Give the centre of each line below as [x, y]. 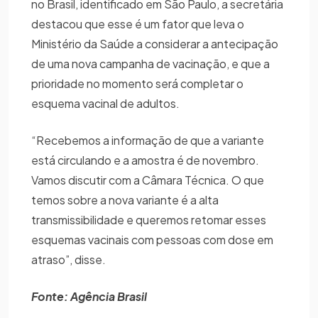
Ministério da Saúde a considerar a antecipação [155, 44]
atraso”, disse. [68, 260]
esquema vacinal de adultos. [105, 104]
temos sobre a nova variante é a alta [125, 200]
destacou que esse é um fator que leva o [138, 24]
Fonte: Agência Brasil [89, 297]
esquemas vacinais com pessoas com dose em [152, 240]
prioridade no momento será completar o [137, 84]
